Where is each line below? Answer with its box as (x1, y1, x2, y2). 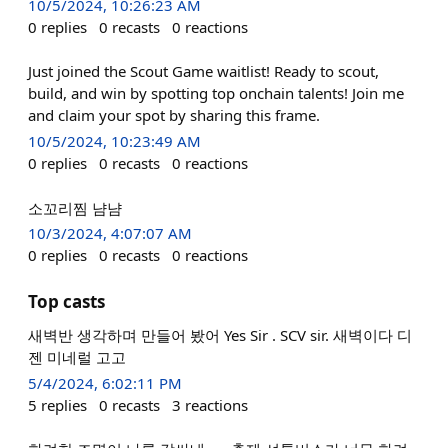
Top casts (28, 289, 105, 313)
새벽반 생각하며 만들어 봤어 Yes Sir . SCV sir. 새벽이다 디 (28, 324, 412, 345)
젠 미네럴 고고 (28, 346, 126, 367)
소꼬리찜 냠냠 (28, 197, 122, 218)
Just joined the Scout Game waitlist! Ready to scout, (28, 61, 379, 82)
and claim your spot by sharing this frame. (28, 105, 320, 126)
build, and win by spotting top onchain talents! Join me (28, 83, 404, 104)
